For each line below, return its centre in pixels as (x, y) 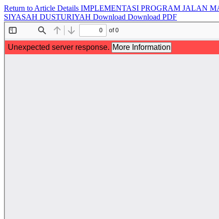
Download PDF (152, 17)
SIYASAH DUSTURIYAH (48, 17)
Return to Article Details (42, 8)
